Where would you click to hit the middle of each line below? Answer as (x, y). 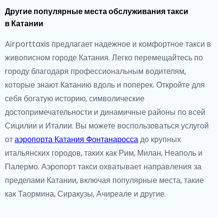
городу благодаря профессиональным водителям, (95, 71)
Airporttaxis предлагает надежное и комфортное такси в (108, 44)
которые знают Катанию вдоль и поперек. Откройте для (105, 85)
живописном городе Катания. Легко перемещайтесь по (104, 58)
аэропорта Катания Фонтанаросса (76, 139)
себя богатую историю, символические (75, 99)
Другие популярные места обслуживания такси (97, 11)
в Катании (24, 24)
